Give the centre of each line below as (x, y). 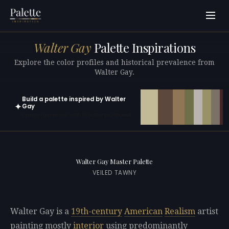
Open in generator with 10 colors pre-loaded (77, 115)
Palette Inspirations (143, 48)
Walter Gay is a (41, 212)
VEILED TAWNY (114, 173)
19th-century (97, 212)
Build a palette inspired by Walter (74, 99)
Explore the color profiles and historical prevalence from (114, 62)
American (143, 212)
